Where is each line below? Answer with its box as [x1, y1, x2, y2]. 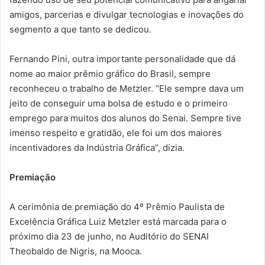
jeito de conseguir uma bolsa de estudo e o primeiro [9, 98, 228, 109]
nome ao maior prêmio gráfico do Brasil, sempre [9, 68, 211, 80]
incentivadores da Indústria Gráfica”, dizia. [9, 142, 185, 154]
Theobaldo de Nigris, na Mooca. [9, 245, 142, 257]
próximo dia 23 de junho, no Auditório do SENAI [9, 231, 209, 243]
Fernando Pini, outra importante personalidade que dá [9, 53, 235, 65]
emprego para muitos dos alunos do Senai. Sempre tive [9, 112, 241, 124]
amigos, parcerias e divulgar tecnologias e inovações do [9, 9, 244, 21]
